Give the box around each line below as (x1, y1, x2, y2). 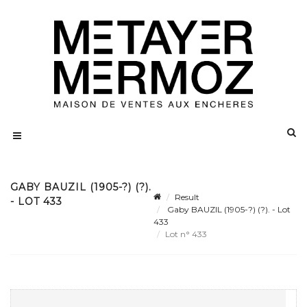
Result (175, 192, 199, 203)
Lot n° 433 (165, 229, 209, 240)
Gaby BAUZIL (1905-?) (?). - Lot (165, 204, 291, 215)
